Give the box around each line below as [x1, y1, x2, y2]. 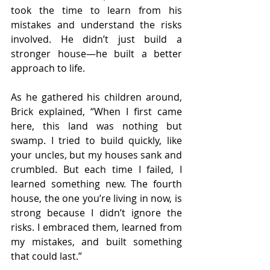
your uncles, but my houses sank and [11, 148, 182, 162]
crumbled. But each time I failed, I [11, 162, 182, 176]
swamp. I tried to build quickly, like [11, 133, 182, 147]
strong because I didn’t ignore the [11, 206, 182, 219]
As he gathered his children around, [11, 90, 182, 104]
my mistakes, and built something [11, 234, 182, 248]
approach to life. [11, 61, 85, 75]
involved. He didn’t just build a [11, 32, 182, 46]
